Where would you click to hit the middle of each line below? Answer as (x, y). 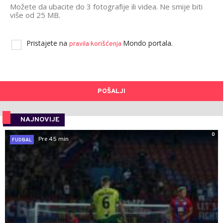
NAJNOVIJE (40, 119)
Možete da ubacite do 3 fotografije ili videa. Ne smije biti (106, 6)
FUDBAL (22, 140)
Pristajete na (48, 43)
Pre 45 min (54, 140)
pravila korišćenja (96, 44)
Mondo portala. (148, 43)
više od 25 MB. (35, 15)
